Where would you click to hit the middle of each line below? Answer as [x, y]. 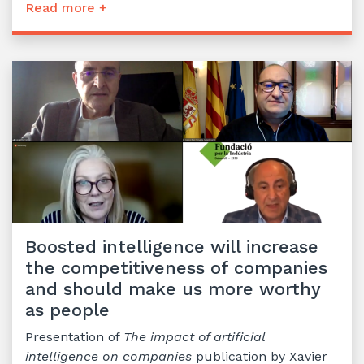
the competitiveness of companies [176, 267]
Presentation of [74, 336]
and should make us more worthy [173, 288]
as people [67, 310]
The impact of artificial [194, 336]
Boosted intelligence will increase [172, 246]
